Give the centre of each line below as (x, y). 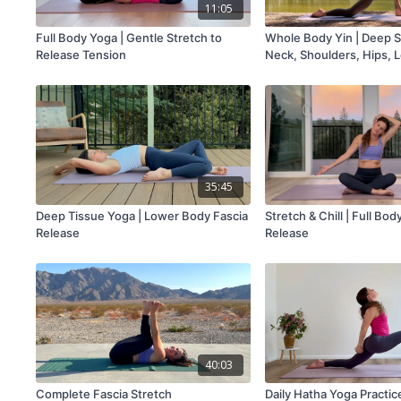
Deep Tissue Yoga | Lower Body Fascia (142, 216)
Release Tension (81, 54)
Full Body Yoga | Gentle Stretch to (129, 37)
